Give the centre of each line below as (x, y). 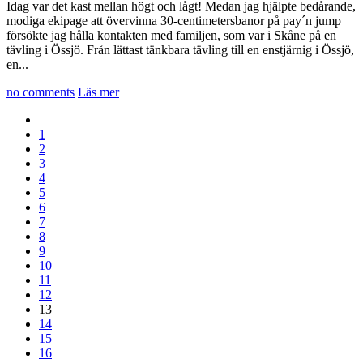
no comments (41, 92)
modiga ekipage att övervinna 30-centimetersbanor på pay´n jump (174, 21)
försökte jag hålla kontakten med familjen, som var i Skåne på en (171, 35)
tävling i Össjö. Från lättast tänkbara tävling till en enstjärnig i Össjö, (180, 50)
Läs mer (98, 92)
